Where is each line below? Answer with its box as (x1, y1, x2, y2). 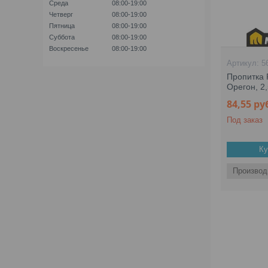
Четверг (49, 11, 73, 18)
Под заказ (227, 115, 263, 124)
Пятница (49, 22, 75, 29)
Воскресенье (49, 45, 89, 52)
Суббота (49, 33, 75, 41)
